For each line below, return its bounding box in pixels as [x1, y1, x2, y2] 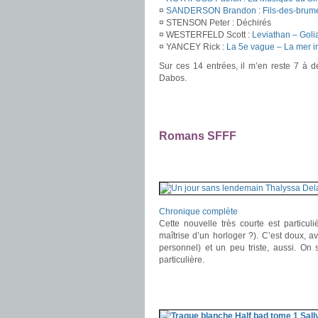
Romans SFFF [159, 130, 236, 142]
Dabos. [159, 73, 187, 83]
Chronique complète [159, 207, 238, 216]
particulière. [159, 255, 204, 265]
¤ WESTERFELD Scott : [159, 30, 252, 40]
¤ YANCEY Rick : [159, 42, 226, 52]
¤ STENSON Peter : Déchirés [159, 18, 271, 28]
